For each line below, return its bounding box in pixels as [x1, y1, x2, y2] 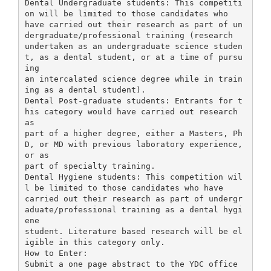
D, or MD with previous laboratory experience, [24, 139, 243, 149]
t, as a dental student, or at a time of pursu [24, 52, 243, 62]
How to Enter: [24, 248, 88, 258]
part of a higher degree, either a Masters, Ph [24, 128, 243, 138]
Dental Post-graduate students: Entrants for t [24, 96, 243, 105]
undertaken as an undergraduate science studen [24, 41, 243, 51]
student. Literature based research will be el [24, 226, 243, 236]
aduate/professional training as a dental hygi [24, 204, 243, 214]
